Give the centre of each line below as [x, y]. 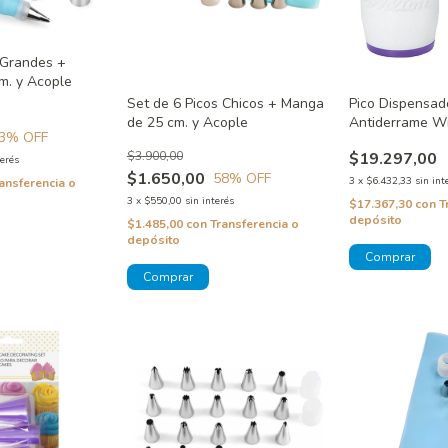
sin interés [209, 200]
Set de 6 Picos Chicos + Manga [225, 103]
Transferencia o [254, 223]
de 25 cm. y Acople [187, 122]
